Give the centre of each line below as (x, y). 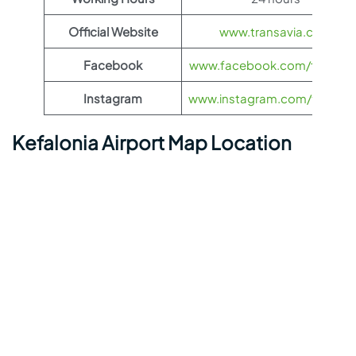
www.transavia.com (276, 32)
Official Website (113, 32)
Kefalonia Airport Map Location (152, 143)
